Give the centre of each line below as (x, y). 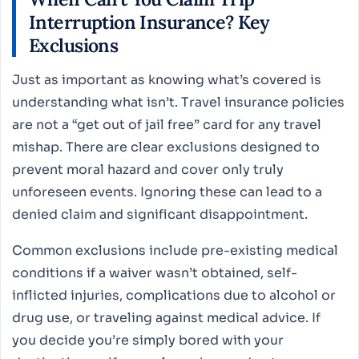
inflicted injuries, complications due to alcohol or (174, 295)
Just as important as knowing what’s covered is (167, 80)
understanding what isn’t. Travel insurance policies (178, 102)
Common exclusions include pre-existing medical (175, 250)
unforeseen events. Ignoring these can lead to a (167, 192)
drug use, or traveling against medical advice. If (166, 317)
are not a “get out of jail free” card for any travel (167, 125)
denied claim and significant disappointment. (160, 214)
